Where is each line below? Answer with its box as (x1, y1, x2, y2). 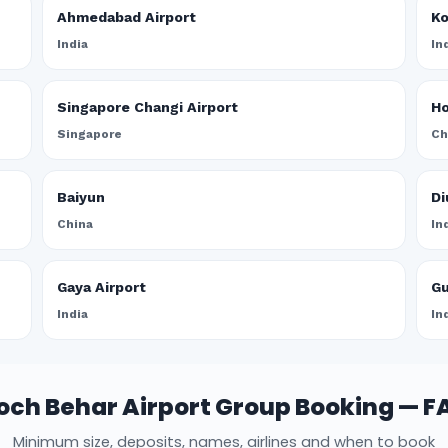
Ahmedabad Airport (57, 9, 197, 25)
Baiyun (57, 189, 106, 205)
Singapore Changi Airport (57, 99, 239, 115)
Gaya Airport (57, 279, 147, 295)
